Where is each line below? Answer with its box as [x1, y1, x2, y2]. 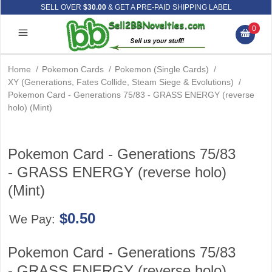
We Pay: [8, 212, 59, 226]
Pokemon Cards [42, 64, 104, 74]
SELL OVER [40, 3, 83, 12]
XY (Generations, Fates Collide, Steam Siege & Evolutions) [8, 77, 234, 87]
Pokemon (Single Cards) [115, 64, 209, 74]
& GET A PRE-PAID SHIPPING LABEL [106, 3, 232, 12]
